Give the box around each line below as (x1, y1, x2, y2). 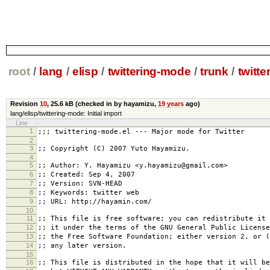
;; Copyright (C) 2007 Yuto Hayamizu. (38, 145, 190, 153)
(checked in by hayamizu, (73, 100, 158, 108)
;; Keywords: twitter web (38, 189, 139, 197)
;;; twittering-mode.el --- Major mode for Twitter (38, 128, 245, 136)
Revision (10, 100, 40, 108)
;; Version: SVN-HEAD (38, 180, 122, 188)
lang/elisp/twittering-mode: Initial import (10, 110, 122, 118)
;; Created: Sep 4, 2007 (38, 171, 135, 179)
